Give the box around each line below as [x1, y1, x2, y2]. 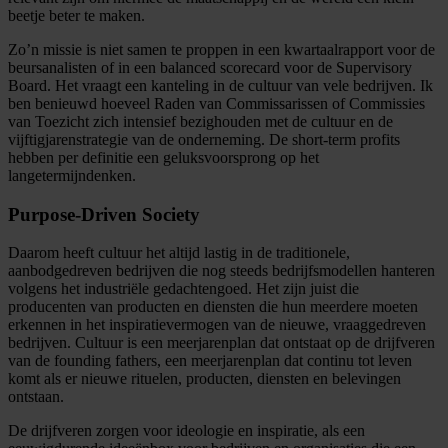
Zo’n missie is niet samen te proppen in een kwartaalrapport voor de [8, 40, 435, 58]
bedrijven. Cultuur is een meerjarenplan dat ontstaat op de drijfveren [8, 334, 435, 352]
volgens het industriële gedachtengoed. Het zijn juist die [8, 280, 359, 298]
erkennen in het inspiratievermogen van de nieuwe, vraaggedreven [8, 316, 426, 334]
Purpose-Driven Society [8, 203, 200, 225]
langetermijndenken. [8, 166, 136, 184]
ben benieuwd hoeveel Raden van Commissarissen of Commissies [8, 94, 425, 112]
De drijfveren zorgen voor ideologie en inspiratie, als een [8, 422, 365, 440]
